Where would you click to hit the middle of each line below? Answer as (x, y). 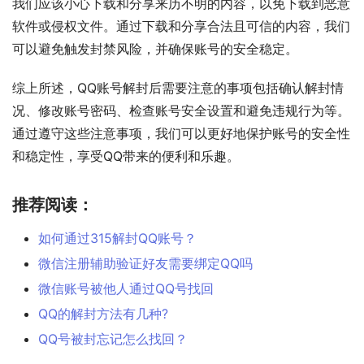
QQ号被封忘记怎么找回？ (113, 338)
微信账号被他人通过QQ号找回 (126, 288)
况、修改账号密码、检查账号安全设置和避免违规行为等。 (181, 110)
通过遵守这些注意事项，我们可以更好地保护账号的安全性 (181, 133)
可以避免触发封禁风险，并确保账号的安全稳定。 (155, 48)
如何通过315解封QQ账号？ (117, 238)
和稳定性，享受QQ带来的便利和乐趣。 (126, 156)
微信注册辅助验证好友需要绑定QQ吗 (145, 263)
